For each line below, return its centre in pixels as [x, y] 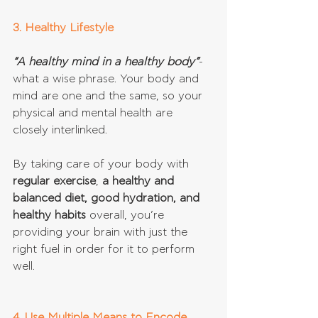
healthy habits [49, 215]
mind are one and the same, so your [109, 96]
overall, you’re [127, 215]
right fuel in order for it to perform [105, 250]
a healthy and [140, 181]
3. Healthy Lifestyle [63, 28]
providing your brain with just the [102, 232]
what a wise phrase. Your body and [108, 79]
